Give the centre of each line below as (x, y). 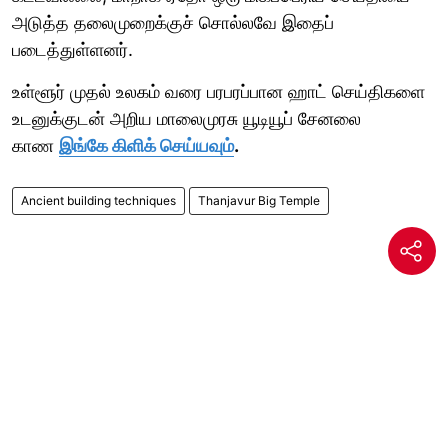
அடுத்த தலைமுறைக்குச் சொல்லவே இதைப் (173, 22)
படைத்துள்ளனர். (72, 49)
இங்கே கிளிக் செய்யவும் (146, 145)
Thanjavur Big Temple (259, 200)
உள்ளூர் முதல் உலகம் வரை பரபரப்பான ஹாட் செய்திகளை (218, 91)
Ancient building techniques (98, 200)
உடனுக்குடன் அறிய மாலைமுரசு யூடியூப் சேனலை (186, 118)
